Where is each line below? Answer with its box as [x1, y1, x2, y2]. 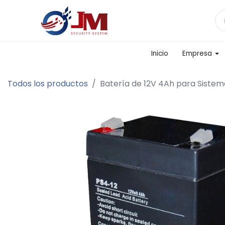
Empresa [182, 49, 212, 58]
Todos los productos [8, 78, 88, 89]
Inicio [151, 49, 169, 58]
